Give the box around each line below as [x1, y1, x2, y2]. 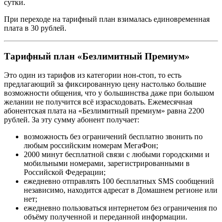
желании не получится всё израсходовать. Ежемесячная [4, 98, 192, 107]
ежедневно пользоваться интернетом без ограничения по [24, 204, 217, 213]
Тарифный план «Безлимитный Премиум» [4, 51, 190, 61]
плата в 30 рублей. [4, 23, 66, 32]
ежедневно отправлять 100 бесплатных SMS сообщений [24, 177, 214, 186]
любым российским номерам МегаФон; [24, 141, 158, 150]
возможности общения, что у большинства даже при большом [4, 89, 214, 98]
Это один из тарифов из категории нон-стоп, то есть [4, 71, 181, 80]
